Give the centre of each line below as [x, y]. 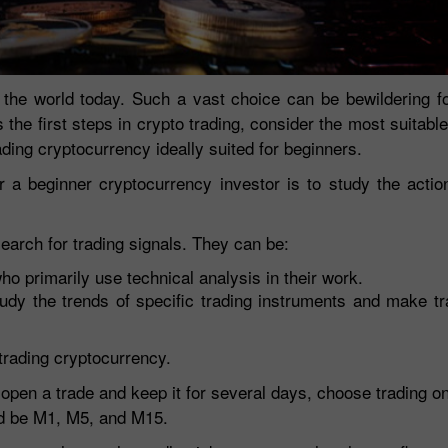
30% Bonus [69, 272]
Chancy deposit [306, 272]
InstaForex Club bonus [101, 337]
